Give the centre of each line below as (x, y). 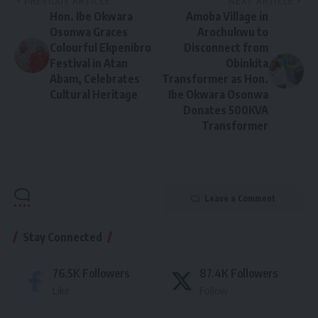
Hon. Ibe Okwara (91, 17)
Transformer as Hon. (215, 79)
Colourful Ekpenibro (100, 48)
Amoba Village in (227, 17)
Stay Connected (62, 237)
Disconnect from (226, 48)
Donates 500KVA (226, 110)
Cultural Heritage (94, 95)
